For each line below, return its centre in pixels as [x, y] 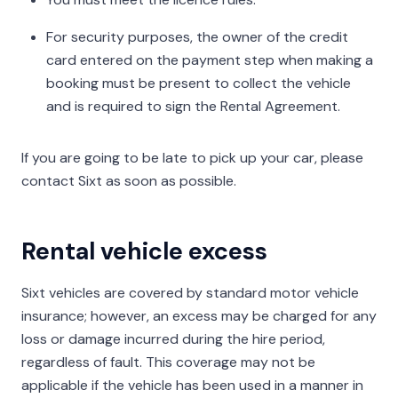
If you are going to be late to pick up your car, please [192, 158]
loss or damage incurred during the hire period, [173, 339]
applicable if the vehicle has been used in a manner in [192, 385]
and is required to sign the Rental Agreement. [193, 106]
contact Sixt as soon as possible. [129, 181]
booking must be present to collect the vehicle [199, 83]
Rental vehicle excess [144, 251]
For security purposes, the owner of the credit [197, 37]
